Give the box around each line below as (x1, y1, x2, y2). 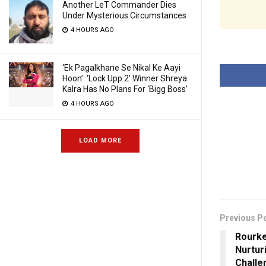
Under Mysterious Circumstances (62, 11, 186, 20)
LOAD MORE (79, 137, 122, 144)
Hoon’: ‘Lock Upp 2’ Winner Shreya (62, 74, 187, 83)
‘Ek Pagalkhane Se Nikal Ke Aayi (62, 63, 180, 72)
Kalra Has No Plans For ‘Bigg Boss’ (62, 84, 188, 94)
